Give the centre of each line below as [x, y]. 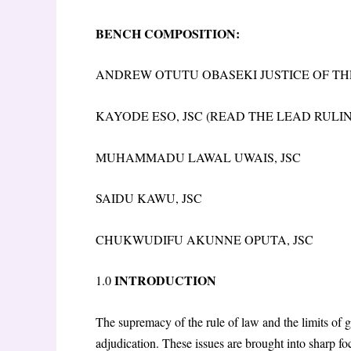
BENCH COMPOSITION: [168, 33]
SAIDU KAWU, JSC [149, 198]
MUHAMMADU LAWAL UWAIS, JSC [198, 157]
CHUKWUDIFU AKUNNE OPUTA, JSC [204, 239]
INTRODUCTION [164, 280]
